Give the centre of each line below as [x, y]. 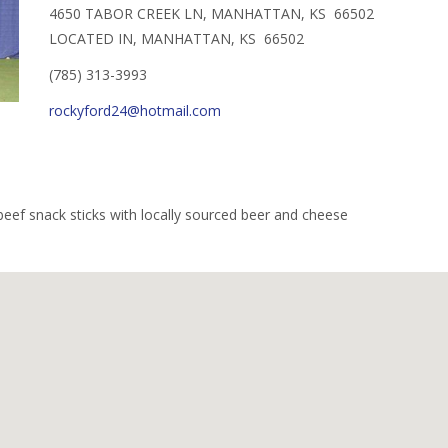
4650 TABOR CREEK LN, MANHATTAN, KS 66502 [211, 13]
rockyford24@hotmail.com [135, 111]
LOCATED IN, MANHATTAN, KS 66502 [176, 39]
